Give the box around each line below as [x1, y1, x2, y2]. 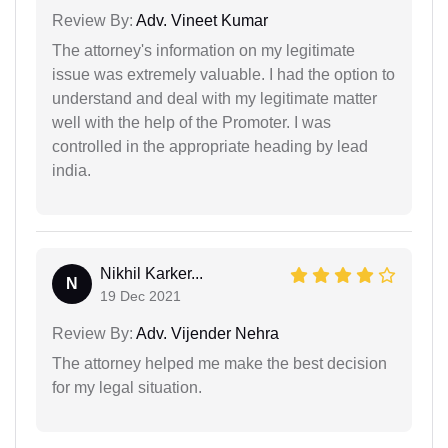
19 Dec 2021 [100, 287, 181, 304]
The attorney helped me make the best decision [52, 354, 387, 372]
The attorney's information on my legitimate [52, 41, 355, 59]
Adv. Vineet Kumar [133, 11, 268, 29]
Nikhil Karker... [100, 264, 203, 282]
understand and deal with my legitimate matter [52, 89, 377, 107]
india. [52, 161, 91, 179]
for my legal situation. [52, 378, 202, 396]
